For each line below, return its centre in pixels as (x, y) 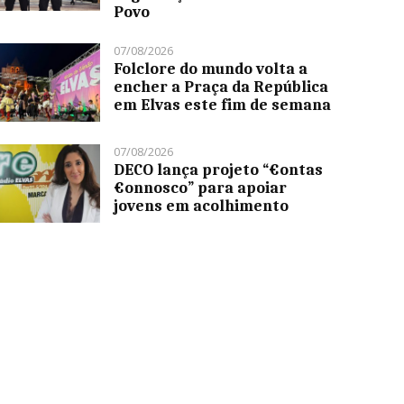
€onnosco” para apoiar (201, 188)
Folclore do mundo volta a (211, 69)
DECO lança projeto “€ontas (219, 170)
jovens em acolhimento (202, 206)
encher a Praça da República (221, 87)
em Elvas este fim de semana (223, 105)
